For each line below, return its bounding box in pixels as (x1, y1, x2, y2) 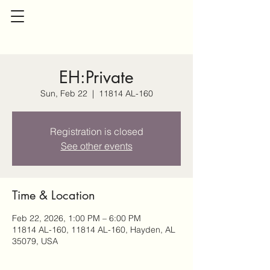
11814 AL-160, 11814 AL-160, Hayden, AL (12, 224, 175, 235)
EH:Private (59, 66, 134, 88)
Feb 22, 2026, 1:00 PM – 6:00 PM (12, 213, 141, 224)
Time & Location (12, 187, 95, 203)
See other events (60, 140, 133, 152)
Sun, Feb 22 (40, 88, 87, 99)
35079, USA (12, 236, 58, 246)
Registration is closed (49, 125, 143, 137)
